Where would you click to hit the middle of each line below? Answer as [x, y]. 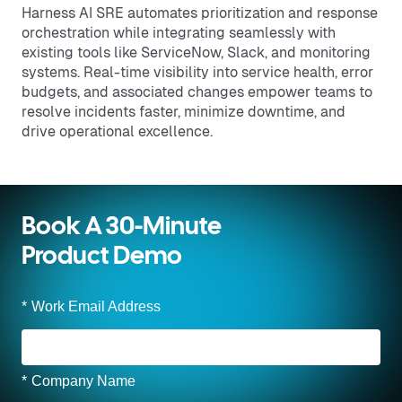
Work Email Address [96, 306]
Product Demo [102, 258]
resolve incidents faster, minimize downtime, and [184, 112]
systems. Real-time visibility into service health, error [197, 72]
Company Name [83, 381]
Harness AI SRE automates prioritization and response [200, 13]
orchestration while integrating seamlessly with [179, 33]
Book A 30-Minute [122, 228]
